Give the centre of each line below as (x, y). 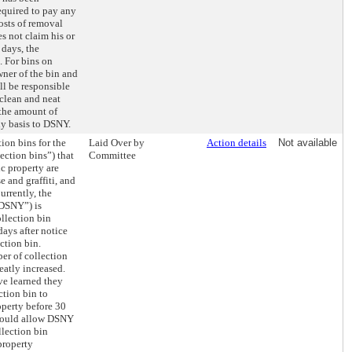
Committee (112, 155)
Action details (236, 143)
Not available (308, 143)
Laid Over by (117, 143)
